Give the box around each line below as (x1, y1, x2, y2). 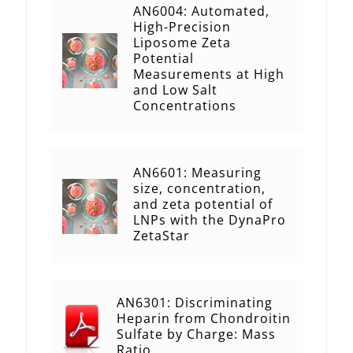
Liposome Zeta (133, 34, 231, 52)
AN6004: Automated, (133, 2, 269, 20)
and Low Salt (133, 81, 217, 99)
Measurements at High (133, 65, 284, 84)
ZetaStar (133, 227, 190, 245)
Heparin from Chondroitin (117, 310, 291, 328)
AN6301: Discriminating (117, 294, 273, 312)
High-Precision (133, 18, 231, 36)
